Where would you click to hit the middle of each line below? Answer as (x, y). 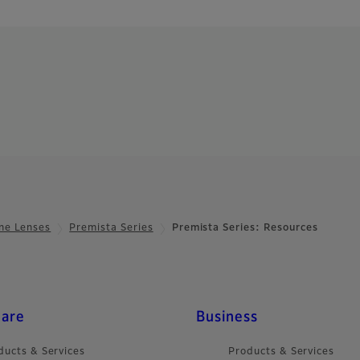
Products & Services (282, 352)
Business (227, 317)
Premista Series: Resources (245, 229)
